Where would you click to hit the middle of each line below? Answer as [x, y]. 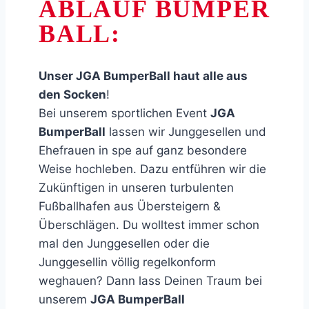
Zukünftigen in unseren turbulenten [136, 187]
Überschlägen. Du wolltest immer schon [149, 225]
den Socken [72, 94]
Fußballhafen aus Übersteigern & [130, 206]
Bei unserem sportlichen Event [124, 113]
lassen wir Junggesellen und [186, 131]
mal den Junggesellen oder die [124, 243]
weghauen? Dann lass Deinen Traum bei [150, 280]
